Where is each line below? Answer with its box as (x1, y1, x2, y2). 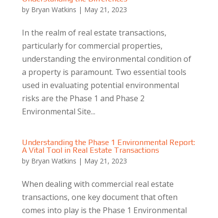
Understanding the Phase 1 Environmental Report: (21, 138, 195, 147)
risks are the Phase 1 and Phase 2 (21, 93, 145, 104)
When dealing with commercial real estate (21, 179, 174, 189)
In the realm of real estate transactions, (21, 27, 166, 38)
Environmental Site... (21, 106, 95, 117)
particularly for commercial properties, (21, 40, 163, 51)
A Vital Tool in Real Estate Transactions (21, 145, 159, 155)
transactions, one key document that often (21, 192, 178, 202)
